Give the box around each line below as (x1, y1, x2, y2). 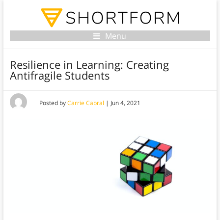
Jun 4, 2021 (110, 99, 140, 108)
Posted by (39, 99, 67, 108)
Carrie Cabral (67, 99, 104, 108)
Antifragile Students (9, 68, 110, 83)
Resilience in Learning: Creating (9, 57, 169, 72)
